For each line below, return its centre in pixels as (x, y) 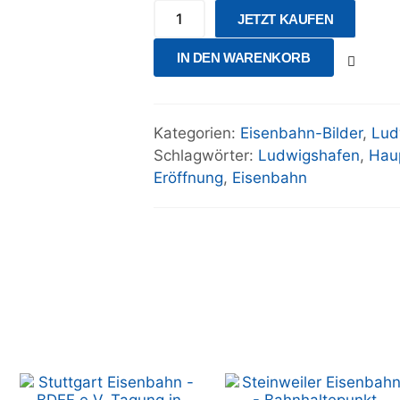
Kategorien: (197, 133)
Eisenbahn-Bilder (301, 133)
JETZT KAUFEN (286, 19)
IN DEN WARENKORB (244, 58)
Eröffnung (188, 178)
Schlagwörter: (206, 155)
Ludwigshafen (309, 155)
